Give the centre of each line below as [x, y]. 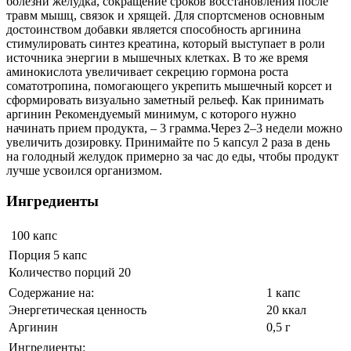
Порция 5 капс [48, 255]
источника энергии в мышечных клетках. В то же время [157, 58]
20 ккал [286, 310]
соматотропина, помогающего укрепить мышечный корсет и [169, 86]
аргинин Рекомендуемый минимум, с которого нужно [151, 114]
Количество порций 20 [70, 273]
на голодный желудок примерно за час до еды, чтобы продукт [172, 156]
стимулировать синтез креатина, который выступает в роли [166, 43]
